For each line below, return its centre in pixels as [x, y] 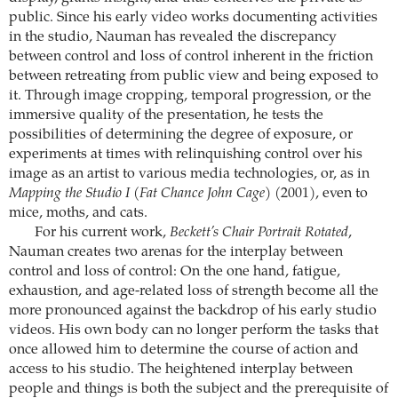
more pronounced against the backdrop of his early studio [193, 311]
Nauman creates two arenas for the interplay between [176, 253]
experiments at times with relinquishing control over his [186, 155]
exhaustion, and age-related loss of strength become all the [194, 292]
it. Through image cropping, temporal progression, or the [190, 96]
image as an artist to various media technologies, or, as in [189, 175]
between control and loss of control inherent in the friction [191, 57]
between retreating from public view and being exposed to [194, 77]
